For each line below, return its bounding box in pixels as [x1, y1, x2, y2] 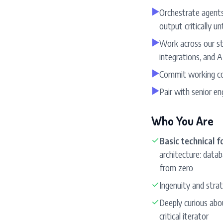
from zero [159, 162, 193, 173]
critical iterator [159, 210, 209, 222]
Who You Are [151, 113, 214, 128]
